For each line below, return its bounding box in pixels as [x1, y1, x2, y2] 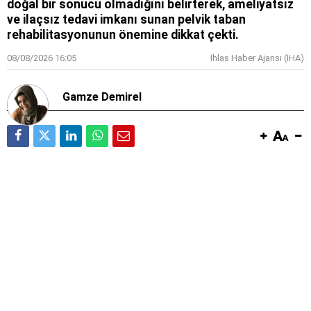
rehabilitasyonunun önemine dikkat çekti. [7, 28, 239, 42]
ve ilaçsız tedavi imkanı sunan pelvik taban [7, 12, 246, 27]
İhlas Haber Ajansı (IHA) [210, 53, 304, 64]
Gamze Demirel [62, 90, 142, 104]
